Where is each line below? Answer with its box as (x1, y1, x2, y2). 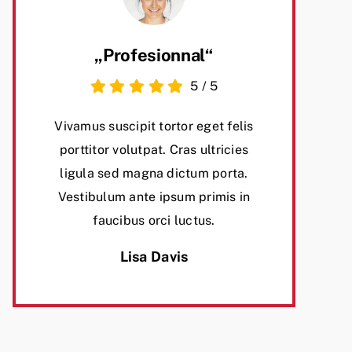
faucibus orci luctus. (93, 213, 215, 229)
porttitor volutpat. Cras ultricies (59, 142, 249, 158)
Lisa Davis (119, 248, 189, 266)
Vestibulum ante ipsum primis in (57, 189, 251, 205)
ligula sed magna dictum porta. (60, 166, 248, 181)
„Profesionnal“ (94, 45, 214, 66)
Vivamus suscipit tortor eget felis (54, 119, 254, 134)
